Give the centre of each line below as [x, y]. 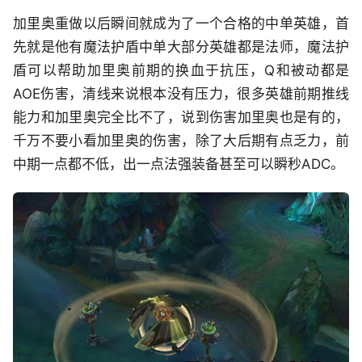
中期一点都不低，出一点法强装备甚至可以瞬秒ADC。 [179, 164]
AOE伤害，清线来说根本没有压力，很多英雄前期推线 [181, 94]
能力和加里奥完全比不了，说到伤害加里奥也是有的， [181, 118]
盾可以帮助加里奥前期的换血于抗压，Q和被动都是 [181, 71]
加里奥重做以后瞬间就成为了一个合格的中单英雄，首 [181, 24]
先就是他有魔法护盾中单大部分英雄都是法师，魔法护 [181, 47]
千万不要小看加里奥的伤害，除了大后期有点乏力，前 [181, 141]
